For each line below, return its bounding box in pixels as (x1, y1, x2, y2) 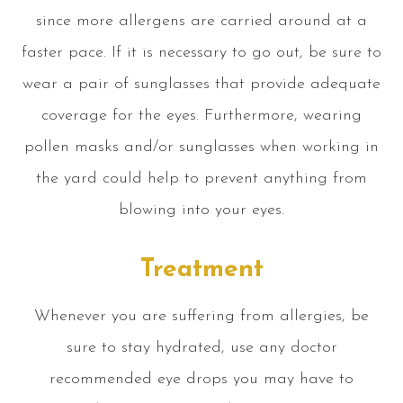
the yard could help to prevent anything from (36, 169, 367, 187)
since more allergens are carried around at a (36, 12, 367, 30)
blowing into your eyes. (119, 201, 284, 219)
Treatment (139, 256, 264, 282)
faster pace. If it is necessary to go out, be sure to (22, 43, 381, 61)
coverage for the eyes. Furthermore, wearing (41, 106, 362, 124)
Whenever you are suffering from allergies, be (34, 307, 369, 325)
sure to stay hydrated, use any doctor (66, 338, 337, 356)
